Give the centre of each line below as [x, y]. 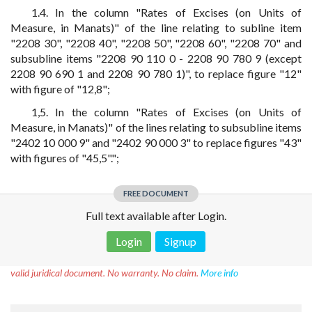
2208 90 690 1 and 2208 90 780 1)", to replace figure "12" [156, 73]
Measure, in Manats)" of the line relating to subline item [156, 28]
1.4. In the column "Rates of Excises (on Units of [166, 12]
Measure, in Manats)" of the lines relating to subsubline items [156, 127]
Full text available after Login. [156, 216]
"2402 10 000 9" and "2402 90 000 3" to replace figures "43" [156, 142]
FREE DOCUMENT [156, 193]
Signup [180, 241]
